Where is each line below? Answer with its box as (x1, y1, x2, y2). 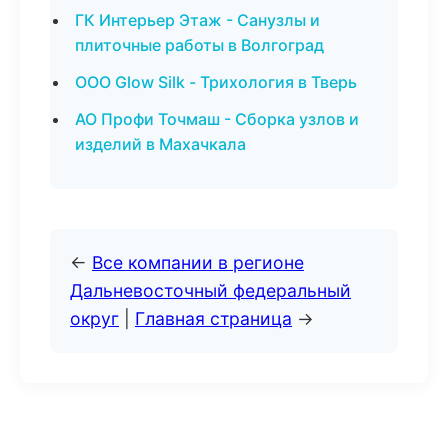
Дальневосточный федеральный (70, 280, 351, 301)
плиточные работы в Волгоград (75, 35, 324, 55)
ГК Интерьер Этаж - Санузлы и (75, 10, 320, 30)
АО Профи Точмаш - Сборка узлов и (75, 109, 359, 129)
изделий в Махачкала (75, 134, 246, 154)
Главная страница (135, 308, 292, 329)
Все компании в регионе (92, 252, 304, 273)
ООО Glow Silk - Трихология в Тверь (75, 72, 357, 92)
